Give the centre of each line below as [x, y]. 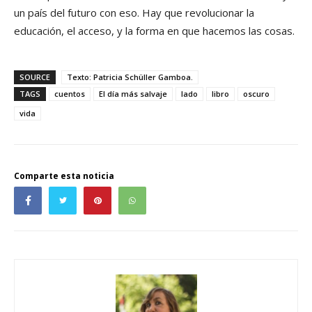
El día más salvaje [133, 93]
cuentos [70, 93]
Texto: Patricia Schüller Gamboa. [130, 77]
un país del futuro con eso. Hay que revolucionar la [134, 12]
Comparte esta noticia [64, 175]
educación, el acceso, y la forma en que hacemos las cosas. [154, 30]
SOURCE [35, 77]
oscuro [256, 93]
